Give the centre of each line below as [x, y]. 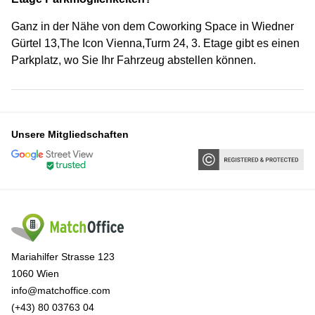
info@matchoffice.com [61, 290]
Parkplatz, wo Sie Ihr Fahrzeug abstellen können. [134, 60]
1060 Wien [35, 273]
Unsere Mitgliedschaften [70, 134]
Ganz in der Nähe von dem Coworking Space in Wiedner [153, 26]
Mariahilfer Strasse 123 [63, 256]
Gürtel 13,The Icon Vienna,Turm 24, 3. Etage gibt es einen [155, 43]
